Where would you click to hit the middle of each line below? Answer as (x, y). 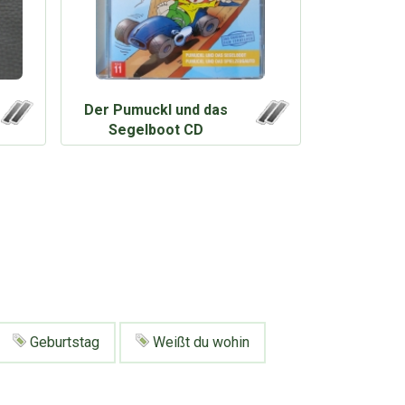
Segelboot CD (156, 129)
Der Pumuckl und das (156, 109)
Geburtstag (63, 342)
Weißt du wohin (199, 342)
